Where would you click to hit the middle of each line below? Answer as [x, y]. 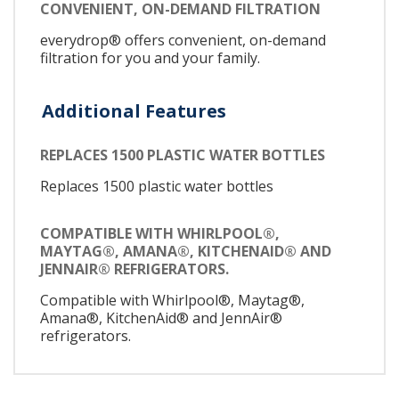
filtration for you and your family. [150, 58]
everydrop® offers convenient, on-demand [183, 41]
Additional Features [134, 111]
